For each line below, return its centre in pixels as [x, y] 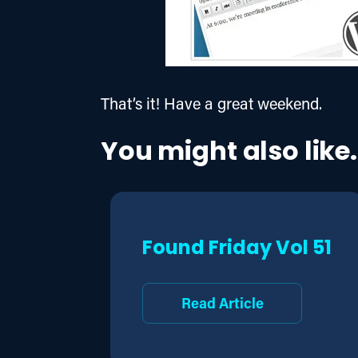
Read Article [222, 302]
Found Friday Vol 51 [237, 249]
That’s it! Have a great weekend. [211, 103]
